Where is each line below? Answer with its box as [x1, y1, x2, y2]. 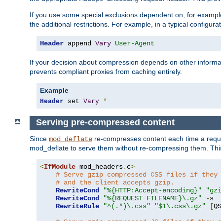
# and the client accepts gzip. [56, 178, 174, 186]
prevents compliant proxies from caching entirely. [30, 67, 182, 75]
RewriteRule [56, 202, 99, 210]
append [64, 39, 95, 47]
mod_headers [75, 162, 123, 171]
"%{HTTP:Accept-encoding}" [103, 186, 202, 194]
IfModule [44, 162, 75, 171]
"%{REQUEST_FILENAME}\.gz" [103, 194, 202, 202]
